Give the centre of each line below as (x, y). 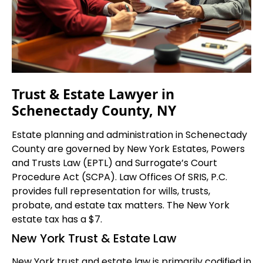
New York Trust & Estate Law (94, 238)
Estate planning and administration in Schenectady (129, 134)
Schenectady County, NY (94, 110)
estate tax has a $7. (57, 219)
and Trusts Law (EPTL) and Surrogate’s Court (114, 163)
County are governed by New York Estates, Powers (128, 149)
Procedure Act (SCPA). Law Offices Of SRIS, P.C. (119, 177)
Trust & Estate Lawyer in (93, 94)
